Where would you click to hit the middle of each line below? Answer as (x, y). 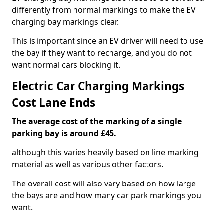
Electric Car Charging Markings (98, 86)
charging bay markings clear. (65, 22)
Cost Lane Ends (54, 102)
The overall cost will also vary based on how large (104, 184)
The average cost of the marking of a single (97, 121)
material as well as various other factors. (88, 164)
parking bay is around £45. (64, 133)
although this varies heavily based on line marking (105, 152)
